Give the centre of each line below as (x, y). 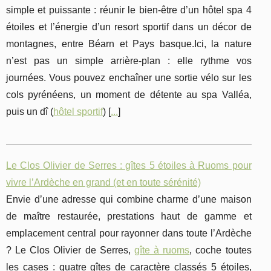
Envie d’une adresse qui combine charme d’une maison (129, 200)
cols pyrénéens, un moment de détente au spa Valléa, (129, 95)
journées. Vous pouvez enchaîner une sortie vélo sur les (129, 78)
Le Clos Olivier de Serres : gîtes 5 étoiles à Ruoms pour (129, 166)
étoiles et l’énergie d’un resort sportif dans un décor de (129, 27)
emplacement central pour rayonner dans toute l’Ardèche (129, 233)
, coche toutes (220, 250)
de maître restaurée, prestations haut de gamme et (129, 217)
